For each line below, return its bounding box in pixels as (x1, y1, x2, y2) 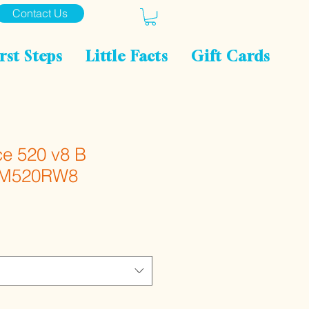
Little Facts (85, 48, 169, 66)
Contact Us (12, 6, 68, 20)
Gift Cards (190, 48, 271, 66)
